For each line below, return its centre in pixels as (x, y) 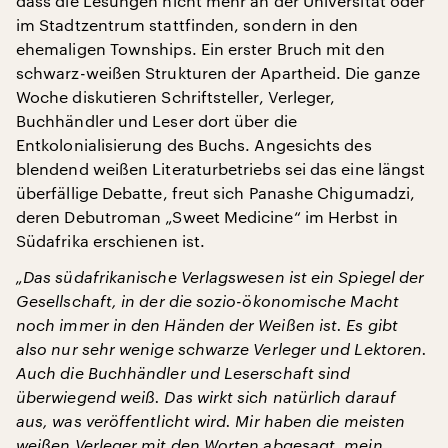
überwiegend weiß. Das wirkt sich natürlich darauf (206, 396)
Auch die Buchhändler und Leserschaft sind (183, 372)
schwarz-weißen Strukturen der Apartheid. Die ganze (218, 72)
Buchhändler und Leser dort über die (156, 120)
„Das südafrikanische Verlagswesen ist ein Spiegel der (220, 276)
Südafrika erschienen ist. (111, 240)
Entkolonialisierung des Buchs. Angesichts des (194, 144)
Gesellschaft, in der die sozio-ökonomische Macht (207, 300)
